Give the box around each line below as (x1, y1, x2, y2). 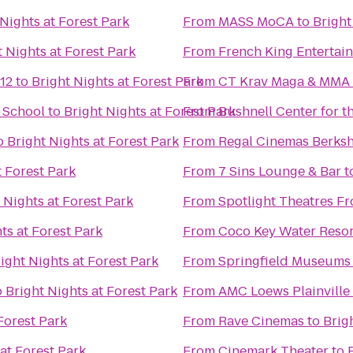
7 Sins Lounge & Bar (218, 162, 341, 180)
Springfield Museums (218, 252, 351, 270)
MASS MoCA (218, 13, 294, 31)
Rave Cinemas (218, 312, 304, 330)
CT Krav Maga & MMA (218, 72, 350, 91)
